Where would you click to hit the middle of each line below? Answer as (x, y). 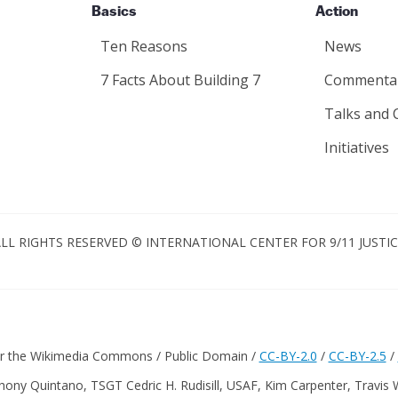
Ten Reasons (144, 46)
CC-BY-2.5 (357, 356)
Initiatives (357, 147)
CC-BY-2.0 (288, 356)
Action (337, 12)
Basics (114, 12)
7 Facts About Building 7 (180, 80)
